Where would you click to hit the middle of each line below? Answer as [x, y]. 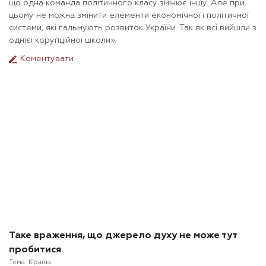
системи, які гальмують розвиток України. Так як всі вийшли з [133, 28]
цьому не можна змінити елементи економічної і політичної [129, 16]
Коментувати [46, 59]
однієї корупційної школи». [63, 41]
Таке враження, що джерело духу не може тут [123, 236]
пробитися [35, 250]
